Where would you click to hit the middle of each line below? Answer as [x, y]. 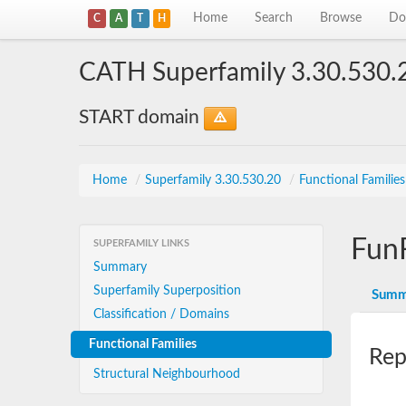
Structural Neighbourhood [167, 374]
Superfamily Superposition [167, 291]
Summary [120, 267]
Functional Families [143, 344]
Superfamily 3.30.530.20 [215, 180]
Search [274, 18]
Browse [341, 18]
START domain [141, 117]
